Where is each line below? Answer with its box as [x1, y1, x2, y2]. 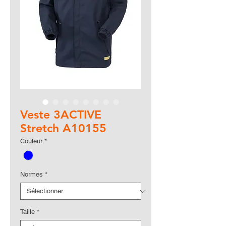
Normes [20, 171, 43, 179]
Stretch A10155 [20, 121, 106, 135]
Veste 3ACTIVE [20, 107, 101, 122]
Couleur [20, 137, 42, 145]
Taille [20, 208, 35, 216]
